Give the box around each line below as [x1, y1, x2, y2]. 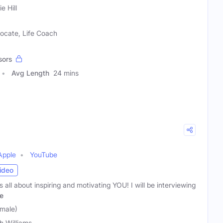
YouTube [30, 150, 57, 159]
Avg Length [11, 68, 49, 77]
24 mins [53, 68, 79, 77]
